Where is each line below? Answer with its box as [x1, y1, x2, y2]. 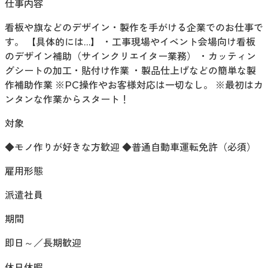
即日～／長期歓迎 [5, 237, 81, 249]
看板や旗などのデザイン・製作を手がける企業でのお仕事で [5, 22, 263, 34]
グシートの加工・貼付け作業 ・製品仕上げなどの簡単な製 [5, 65, 256, 77]
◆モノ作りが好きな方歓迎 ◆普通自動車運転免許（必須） [5, 142, 256, 154]
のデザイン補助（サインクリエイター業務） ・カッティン [5, 51, 256, 63]
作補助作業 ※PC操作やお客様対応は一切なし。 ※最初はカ [5, 80, 263, 92]
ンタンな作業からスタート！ [5, 94, 129, 106]
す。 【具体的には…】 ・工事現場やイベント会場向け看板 [5, 36, 255, 48]
